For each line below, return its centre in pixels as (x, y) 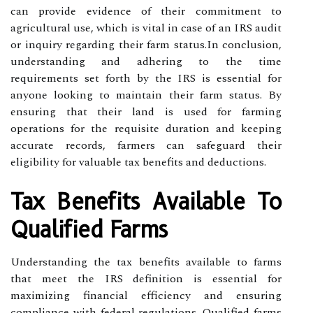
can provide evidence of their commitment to (146, 11)
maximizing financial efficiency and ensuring (146, 295)
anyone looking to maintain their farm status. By (146, 95)
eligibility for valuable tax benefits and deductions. (138, 162)
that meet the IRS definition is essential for (146, 278)
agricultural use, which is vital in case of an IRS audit (146, 28)
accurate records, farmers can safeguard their (146, 145)
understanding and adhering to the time (146, 61)
